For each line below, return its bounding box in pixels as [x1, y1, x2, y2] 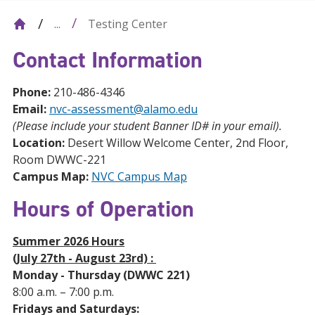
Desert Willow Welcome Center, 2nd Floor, [67, 135, 288, 150]
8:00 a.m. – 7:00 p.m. [13, 284, 114, 300]
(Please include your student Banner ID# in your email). [13, 118, 282, 134]
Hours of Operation [13, 194, 194, 224]
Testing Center [88, 15, 167, 32]
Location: [13, 135, 67, 150]
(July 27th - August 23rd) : [13, 250, 156, 266]
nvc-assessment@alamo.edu [49, 101, 198, 117]
